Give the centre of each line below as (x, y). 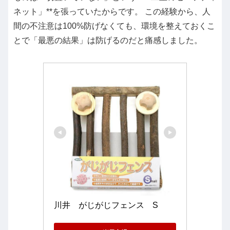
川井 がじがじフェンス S (106, 205)
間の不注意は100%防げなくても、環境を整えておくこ (114, 26)
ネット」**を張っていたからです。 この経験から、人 (112, 11)
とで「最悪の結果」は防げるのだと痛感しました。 (108, 40)
